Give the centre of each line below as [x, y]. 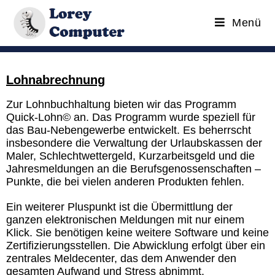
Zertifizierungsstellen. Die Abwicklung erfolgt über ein [136, 246]
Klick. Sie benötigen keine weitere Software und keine [137, 233]
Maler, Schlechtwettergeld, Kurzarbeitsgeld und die [130, 156]
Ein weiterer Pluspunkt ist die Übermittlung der [119, 207]
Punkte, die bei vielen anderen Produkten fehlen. [125, 182]
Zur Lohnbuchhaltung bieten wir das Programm [121, 104]
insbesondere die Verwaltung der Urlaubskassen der [134, 143]
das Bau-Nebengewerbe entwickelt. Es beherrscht [129, 130]
